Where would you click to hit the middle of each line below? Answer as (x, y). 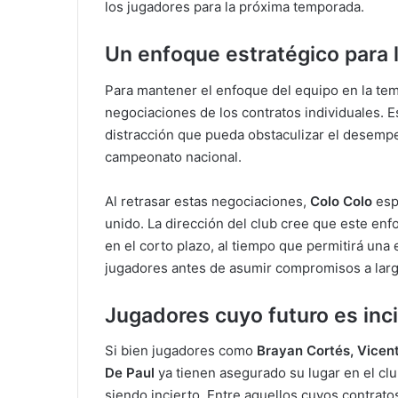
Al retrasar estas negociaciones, (207, 201)
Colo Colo (341, 201)
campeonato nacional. (173, 156)
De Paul (131, 373)
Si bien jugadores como (181, 351)
